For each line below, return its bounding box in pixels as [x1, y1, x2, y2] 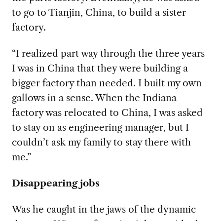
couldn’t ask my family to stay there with [11, 136, 191, 148]
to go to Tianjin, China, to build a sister [11, 6, 186, 19]
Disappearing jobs [11, 177, 100, 189]
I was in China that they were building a [11, 62, 188, 74]
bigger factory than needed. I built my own [11, 77, 202, 89]
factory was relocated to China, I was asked [11, 107, 203, 119]
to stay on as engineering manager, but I [11, 121, 189, 134]
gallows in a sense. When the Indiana [11, 92, 177, 104]
